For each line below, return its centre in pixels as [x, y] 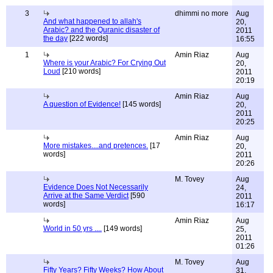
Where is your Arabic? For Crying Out [105, 63]
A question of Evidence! [82, 104]
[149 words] [122, 229]
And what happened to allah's [92, 21]
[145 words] [141, 104]
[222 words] [88, 38]
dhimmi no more [202, 13]
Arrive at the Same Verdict [86, 196]
